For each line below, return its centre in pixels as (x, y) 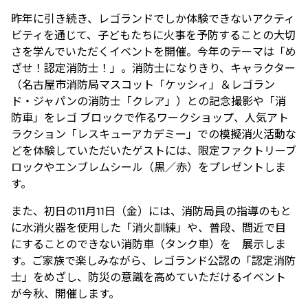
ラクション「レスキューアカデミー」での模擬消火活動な (154, 134)
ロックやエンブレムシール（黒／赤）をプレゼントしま (148, 167)
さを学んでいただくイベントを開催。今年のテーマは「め (154, 52)
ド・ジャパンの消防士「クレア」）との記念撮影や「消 (148, 101)
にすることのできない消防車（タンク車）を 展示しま (148, 244)
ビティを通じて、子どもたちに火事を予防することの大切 (153, 35)
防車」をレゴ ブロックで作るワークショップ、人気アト (150, 118)
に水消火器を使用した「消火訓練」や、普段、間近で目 (148, 228)
